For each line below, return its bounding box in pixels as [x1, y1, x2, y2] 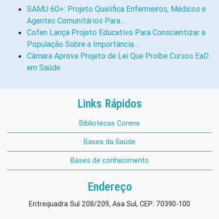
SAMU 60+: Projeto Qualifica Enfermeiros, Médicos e [27, 3, 206, 14]
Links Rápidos [77, 96, 142, 110]
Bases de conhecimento [70, 155, 149, 165]
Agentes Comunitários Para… [27, 15, 125, 25]
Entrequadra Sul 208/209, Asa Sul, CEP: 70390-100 [29, 199, 190, 208]
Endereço [87, 179, 132, 194]
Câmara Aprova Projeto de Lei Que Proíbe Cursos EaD [27, 50, 209, 61]
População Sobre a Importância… [27, 39, 139, 49]
